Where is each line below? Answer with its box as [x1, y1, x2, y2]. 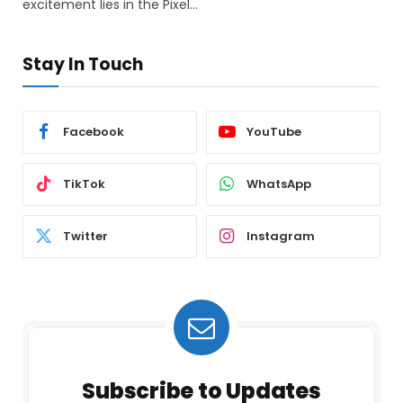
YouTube [246, 123, 301, 141]
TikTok [63, 175, 105, 193]
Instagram [246, 228, 315, 246]
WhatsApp [246, 175, 311, 193]
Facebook [63, 123, 124, 141]
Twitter [63, 228, 108, 246]
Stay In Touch [22, 51, 143, 76]
